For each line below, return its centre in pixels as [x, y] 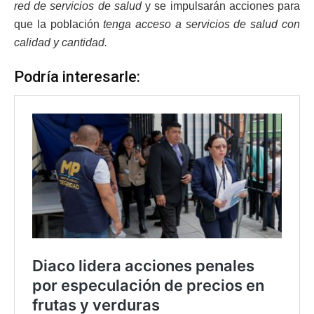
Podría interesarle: [77, 77]
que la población [59, 24]
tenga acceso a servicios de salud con [202, 24]
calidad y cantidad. [61, 42]
